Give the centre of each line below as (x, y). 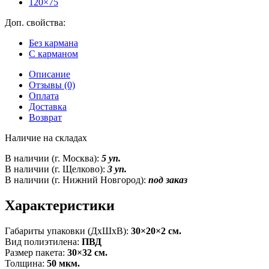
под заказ (168, 180)
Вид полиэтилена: (43, 241)
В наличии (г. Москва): (53, 158)
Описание (50, 74)
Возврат (45, 117)
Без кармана (53, 43)
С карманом (53, 53)
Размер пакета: (36, 252)
